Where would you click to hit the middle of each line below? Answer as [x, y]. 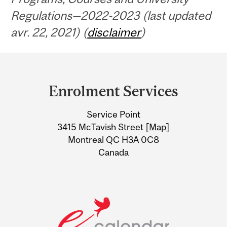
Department [54, 64]
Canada [113, 152]
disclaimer [114, 32]
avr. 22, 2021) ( [49, 32]
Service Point [113, 114]
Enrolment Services [113, 91]
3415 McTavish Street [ [103, 127]
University [47, 104]
